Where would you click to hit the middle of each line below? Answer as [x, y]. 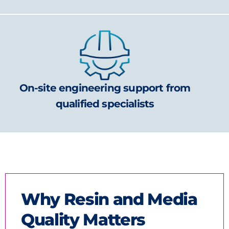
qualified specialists [105, 104]
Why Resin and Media [109, 199]
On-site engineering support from [105, 88]
